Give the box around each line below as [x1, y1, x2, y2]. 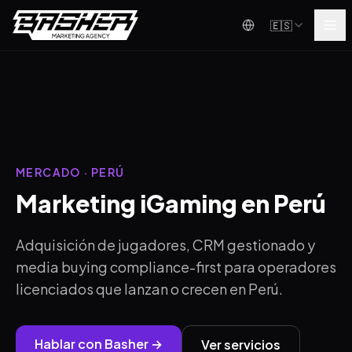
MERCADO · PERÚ [16, 165, 125, 179]
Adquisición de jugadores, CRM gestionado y [16, 236, 315, 254]
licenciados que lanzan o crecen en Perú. [16, 280, 283, 298]
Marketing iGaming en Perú [16, 189, 326, 218]
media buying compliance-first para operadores [16, 258, 336, 276]
